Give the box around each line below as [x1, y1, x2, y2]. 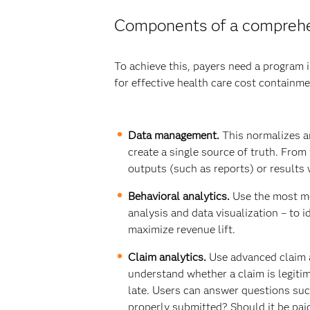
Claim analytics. [127, 250, 206, 264]
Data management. [127, 129, 219, 142]
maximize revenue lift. [127, 223, 235, 236]
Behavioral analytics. [127, 190, 232, 203]
